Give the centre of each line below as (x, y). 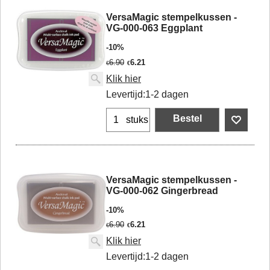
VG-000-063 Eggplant (154, 28)
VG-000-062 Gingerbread (162, 190)
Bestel (187, 118)
